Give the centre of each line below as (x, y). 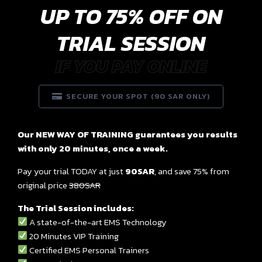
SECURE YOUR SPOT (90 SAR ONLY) (138, 96)
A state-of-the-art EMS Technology (97, 222)
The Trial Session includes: (76, 208)
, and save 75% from (192, 171)
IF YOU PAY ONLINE (131, 66)
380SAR (85, 185)
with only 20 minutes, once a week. (93, 148)
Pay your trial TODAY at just (71, 171)
